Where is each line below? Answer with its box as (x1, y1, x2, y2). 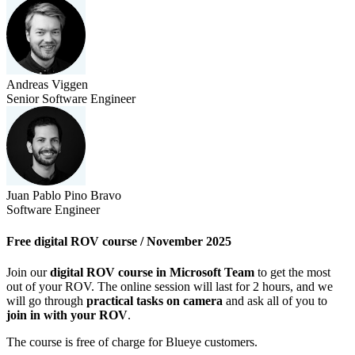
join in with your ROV (6, 307, 128, 322)
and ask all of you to (223, 293, 327, 307)
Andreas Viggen (6, 78, 88, 92)
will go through (6, 293, 86, 307)
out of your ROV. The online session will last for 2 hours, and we (6, 279, 333, 293)
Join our (6, 265, 50, 279)
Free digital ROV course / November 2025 (6, 234, 231, 248)
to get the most (254, 265, 330, 279)
